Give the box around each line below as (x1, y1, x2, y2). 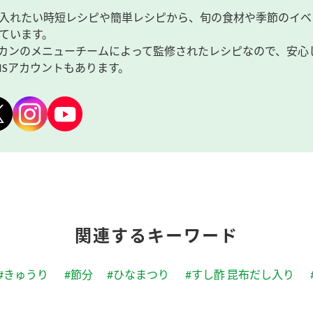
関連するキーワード (75, 225, 238, 246)
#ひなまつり (106, 268, 169, 282)
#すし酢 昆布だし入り (184, 268, 294, 282)
